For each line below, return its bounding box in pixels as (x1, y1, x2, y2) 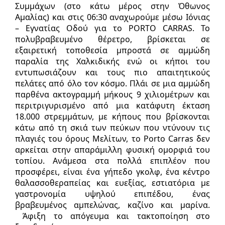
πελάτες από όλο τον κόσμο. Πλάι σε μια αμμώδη (15, 77, 210, 89)
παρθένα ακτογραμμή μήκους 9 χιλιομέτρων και (15, 88, 210, 100)
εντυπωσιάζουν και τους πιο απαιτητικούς (15, 66, 210, 78)
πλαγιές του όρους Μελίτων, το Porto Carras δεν (15, 133, 210, 144)
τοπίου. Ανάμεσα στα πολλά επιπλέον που (15, 155, 210, 166)
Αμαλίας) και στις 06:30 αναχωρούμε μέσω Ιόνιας (15, 11, 210, 23)
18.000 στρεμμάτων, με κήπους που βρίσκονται (15, 110, 210, 122)
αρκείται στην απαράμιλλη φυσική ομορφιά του (15, 144, 210, 155)
